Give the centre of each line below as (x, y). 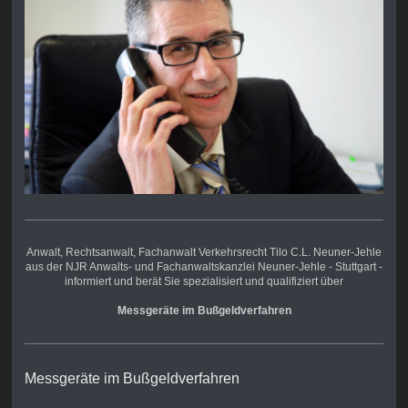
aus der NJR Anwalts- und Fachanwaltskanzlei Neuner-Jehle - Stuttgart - (204, 267)
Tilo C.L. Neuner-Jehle (324, 253)
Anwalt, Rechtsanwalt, (82, 253)
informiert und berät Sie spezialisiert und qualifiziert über (204, 282)
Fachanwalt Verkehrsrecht (203, 253)
